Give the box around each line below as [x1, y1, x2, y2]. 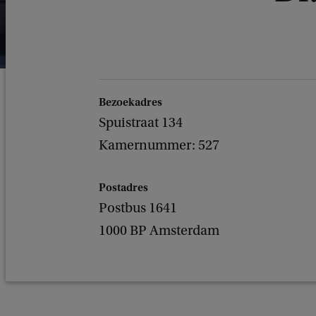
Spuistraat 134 [99, 115, 183, 130]
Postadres [99, 181, 148, 194]
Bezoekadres [99, 96, 162, 109]
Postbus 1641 [99, 200, 177, 216]
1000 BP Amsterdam [99, 223, 219, 238]
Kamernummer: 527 [99, 138, 219, 153]
